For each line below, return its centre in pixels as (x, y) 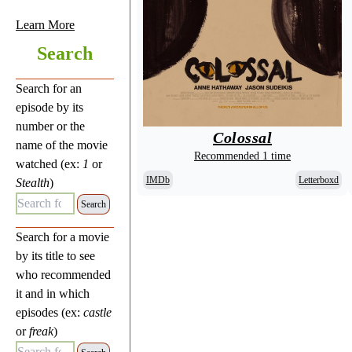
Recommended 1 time (242, 156)
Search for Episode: (64, 201)
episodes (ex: (49, 312)
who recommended (63, 275)
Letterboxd (319, 180)
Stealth (33, 183)
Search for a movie (62, 237)
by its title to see (55, 256)
